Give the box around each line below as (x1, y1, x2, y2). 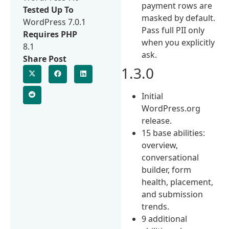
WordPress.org (142, 102, 201, 114)
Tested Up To (23, 4, 74, 15)
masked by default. (142, 12, 216, 24)
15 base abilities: (142, 127, 205, 139)
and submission (142, 188, 203, 200)
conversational (142, 151, 199, 163)
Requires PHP (23, 28, 77, 40)
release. (142, 114, 172, 126)
